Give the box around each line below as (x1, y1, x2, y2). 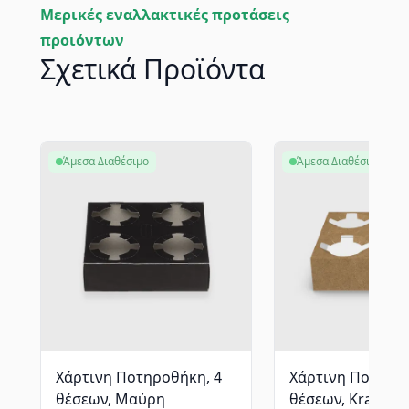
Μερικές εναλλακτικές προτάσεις (40, 5, 289, 25)
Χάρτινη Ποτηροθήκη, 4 (56, 367, 222, 387)
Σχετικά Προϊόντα (40, 50, 265, 88)
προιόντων (40, 30, 124, 50)
